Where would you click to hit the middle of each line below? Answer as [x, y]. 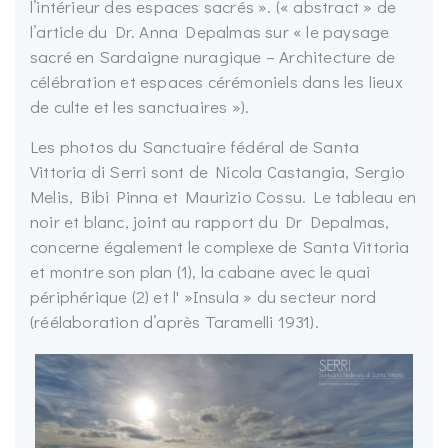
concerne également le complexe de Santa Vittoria [220, 247]
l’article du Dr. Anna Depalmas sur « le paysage [210, 32]
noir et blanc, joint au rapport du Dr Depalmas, [210, 222]
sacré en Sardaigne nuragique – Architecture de [213, 57]
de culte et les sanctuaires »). [140, 107]
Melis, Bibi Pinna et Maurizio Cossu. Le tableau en [223, 197]
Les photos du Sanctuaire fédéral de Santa [195, 147]
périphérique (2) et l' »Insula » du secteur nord [203, 297]
